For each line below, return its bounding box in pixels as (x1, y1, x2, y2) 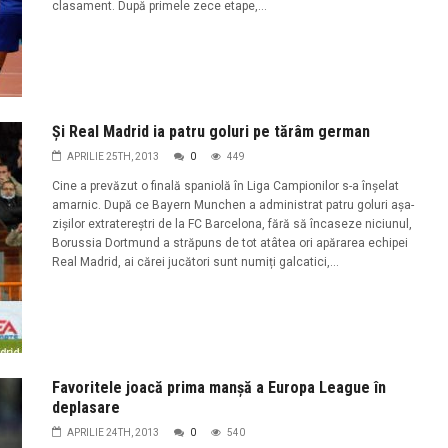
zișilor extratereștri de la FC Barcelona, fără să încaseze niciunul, (51, 216, 412, 231)
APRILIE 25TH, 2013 (66, 150, 159, 162)
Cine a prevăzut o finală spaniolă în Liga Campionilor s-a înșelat (51, 178, 399, 193)
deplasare (51, 397, 120, 417)
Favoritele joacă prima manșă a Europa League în (51, 377, 386, 397)
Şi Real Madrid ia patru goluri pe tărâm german (51, 121, 370, 141)
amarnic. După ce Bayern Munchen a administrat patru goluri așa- (51, 197, 414, 212)
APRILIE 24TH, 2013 (66, 426, 159, 438)
